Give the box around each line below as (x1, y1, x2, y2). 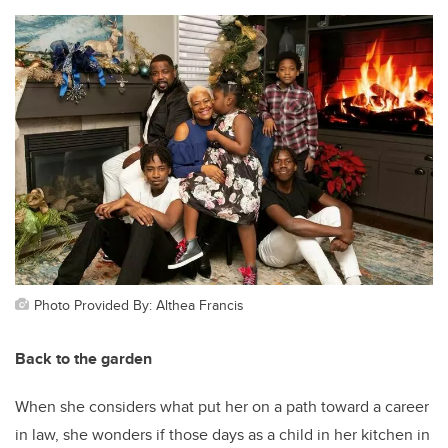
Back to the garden (15, 346, 152, 370)
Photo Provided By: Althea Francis (34, 293, 244, 315)
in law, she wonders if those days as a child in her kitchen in (15, 422, 430, 446)
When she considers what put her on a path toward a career (15, 394, 429, 418)
